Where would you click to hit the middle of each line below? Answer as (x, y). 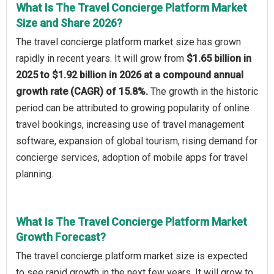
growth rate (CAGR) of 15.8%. (83, 91)
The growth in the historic (204, 91)
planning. (35, 174)
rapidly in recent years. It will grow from (101, 58)
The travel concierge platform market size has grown (128, 42)
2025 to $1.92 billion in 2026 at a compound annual (130, 75)
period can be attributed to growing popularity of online (133, 108)
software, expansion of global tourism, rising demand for (137, 141)
